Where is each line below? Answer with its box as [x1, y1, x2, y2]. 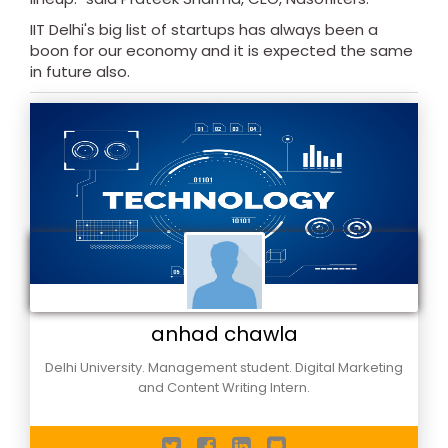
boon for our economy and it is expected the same [30, 40, 413, 61]
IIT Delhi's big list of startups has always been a [30, 19, 378, 40]
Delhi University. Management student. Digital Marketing [45, 357, 403, 377]
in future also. [30, 61, 130, 82]
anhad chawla [150, 319, 298, 348]
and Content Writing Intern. [138, 377, 310, 397]
